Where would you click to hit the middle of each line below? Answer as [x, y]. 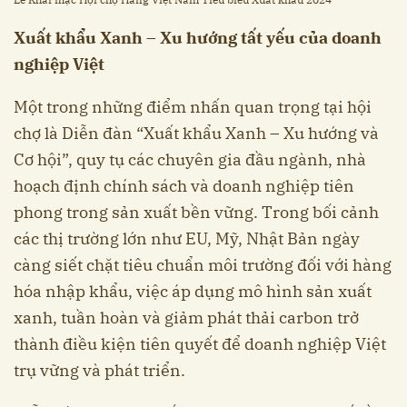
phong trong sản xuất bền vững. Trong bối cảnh [196, 212]
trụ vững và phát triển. [99, 370]
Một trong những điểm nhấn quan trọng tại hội [193, 106]
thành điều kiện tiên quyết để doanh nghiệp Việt [200, 343]
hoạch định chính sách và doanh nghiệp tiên [184, 185]
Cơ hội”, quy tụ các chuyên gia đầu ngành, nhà [190, 159]
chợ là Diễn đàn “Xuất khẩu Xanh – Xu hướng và [196, 133]
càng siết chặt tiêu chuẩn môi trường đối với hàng [203, 264]
